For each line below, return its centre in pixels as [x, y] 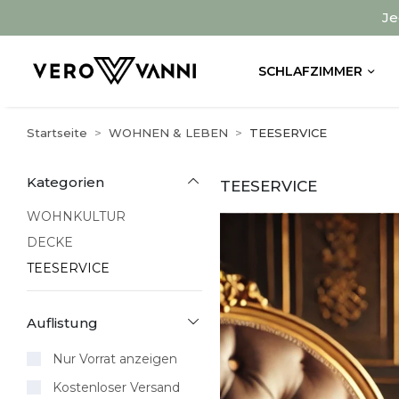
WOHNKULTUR [77, 216]
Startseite [57, 133]
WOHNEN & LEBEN [169, 133]
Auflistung [63, 322]
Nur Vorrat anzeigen [114, 358]
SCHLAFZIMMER [310, 71]
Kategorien [66, 182]
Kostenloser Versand [116, 387]
